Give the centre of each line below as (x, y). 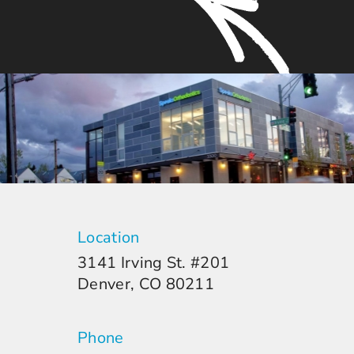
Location (109, 238)
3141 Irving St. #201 (154, 263)
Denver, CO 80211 (146, 284)
